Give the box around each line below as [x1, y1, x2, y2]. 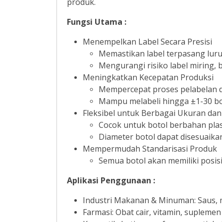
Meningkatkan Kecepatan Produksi [83, 72, 214, 83]
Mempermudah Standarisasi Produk [83, 143, 217, 154]
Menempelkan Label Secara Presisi [83, 36, 212, 47]
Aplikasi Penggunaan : [67, 175, 155, 186]
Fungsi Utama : [67, 16, 126, 27]
